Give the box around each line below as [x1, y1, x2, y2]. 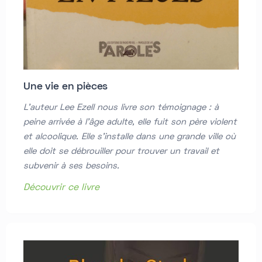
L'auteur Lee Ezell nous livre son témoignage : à [23, 104, 219, 112]
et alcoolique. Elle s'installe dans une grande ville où [23, 133, 236, 142]
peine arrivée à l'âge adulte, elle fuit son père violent [23, 118, 237, 127]
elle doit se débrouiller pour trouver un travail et [23, 147, 219, 156]
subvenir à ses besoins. [23, 162, 119, 171]
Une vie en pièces [23, 82, 108, 92]
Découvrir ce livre [23, 184, 99, 192]
